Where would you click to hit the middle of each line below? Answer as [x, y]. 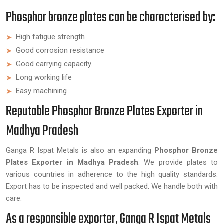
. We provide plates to [178, 162]
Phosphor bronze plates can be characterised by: [111, 18]
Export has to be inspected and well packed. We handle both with [112, 186]
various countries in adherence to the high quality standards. [112, 174]
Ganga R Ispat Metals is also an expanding [80, 150]
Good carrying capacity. [54, 64]
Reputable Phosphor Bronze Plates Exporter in [104, 112]
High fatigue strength [50, 37]
